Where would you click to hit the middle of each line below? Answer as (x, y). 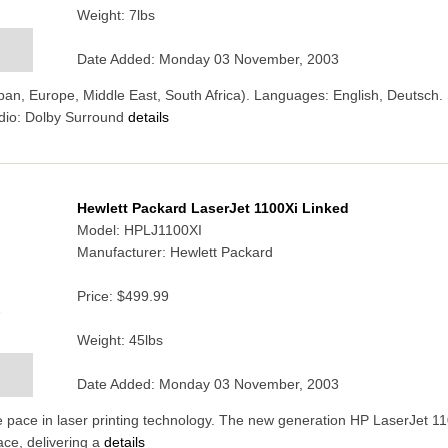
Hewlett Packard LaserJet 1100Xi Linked (212, 209)
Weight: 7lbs (115, 16)
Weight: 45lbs (119, 341)
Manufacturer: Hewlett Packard (174, 253)
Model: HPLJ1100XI (139, 231)
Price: (96, 297)
